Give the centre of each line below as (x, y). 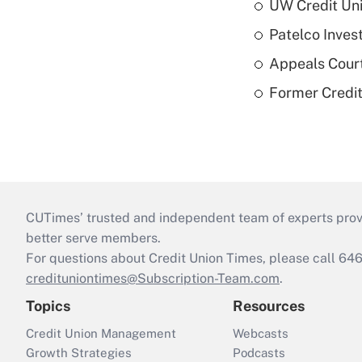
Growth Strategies (79, 352)
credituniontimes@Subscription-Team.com (153, 278)
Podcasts (259, 352)
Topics (48, 305)
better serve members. (93, 238)
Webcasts (261, 333)
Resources (269, 305)
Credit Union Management (101, 333)
